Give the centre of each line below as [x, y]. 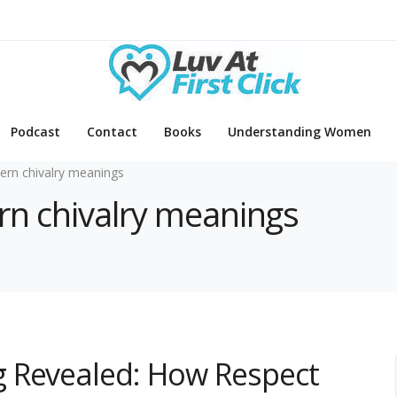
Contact [112, 132]
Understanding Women [300, 132]
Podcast [35, 132]
